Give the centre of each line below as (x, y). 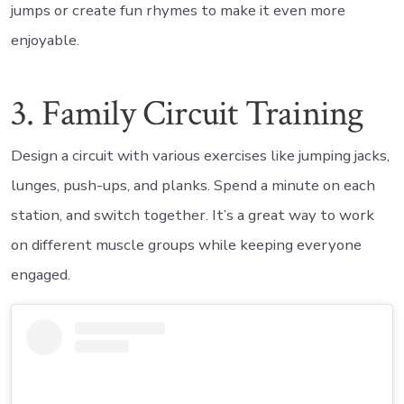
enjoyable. (45, 41)
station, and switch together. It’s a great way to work (192, 215)
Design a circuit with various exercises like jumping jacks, (200, 155)
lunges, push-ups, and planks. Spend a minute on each (193, 185)
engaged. (40, 274)
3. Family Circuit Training (187, 114)
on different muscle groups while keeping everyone (186, 244)
